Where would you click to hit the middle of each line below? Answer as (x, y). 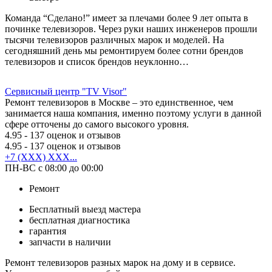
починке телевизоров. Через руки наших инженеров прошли (131, 29)
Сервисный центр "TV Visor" (66, 91)
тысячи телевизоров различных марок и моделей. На (114, 39)
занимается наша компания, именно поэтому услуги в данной (133, 113)
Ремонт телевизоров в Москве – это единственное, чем (119, 102)
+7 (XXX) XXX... (41, 157)
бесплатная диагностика (80, 220)
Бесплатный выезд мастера (85, 209)
